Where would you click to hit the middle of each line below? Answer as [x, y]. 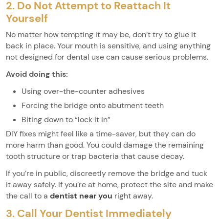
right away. [133, 196]
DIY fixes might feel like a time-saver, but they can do [101, 133]
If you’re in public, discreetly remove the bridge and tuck [107, 173]
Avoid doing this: [37, 74]
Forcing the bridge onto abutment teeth [93, 105]
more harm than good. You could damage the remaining [105, 145]
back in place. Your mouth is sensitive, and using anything [108, 45]
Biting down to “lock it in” [66, 119]
